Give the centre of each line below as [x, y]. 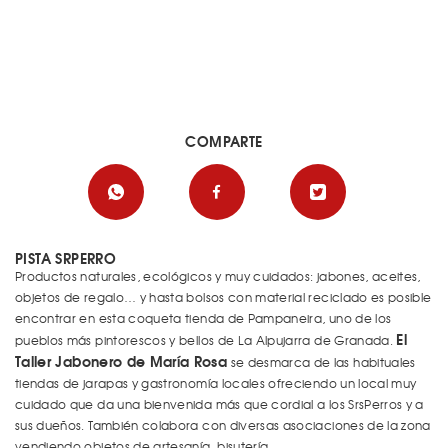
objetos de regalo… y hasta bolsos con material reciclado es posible [223, 297]
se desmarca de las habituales [321, 362]
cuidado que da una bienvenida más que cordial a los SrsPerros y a [219, 404]
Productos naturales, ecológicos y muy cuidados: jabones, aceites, [218, 276]
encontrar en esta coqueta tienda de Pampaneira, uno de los [203, 318]
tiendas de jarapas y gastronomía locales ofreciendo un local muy [216, 383]
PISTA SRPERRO [66, 258]
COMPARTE [224, 141]
